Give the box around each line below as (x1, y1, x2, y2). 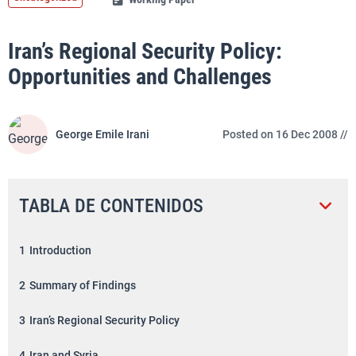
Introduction (29, 243, 91, 257)
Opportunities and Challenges (8, 64, 272, 90)
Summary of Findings (29, 278, 136, 292)
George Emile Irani (56, 128, 149, 141)
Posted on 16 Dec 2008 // (222, 128, 348, 141)
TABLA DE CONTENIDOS (19, 194, 203, 217)
